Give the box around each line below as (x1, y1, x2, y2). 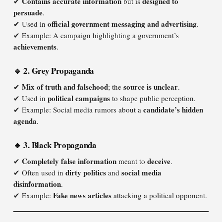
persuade (13, 7, 43, 18)
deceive (147, 156, 170, 166)
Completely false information (22, 156, 116, 166)
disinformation (13, 178, 61, 189)
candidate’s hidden (143, 104, 203, 115)
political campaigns (48, 93, 110, 104)
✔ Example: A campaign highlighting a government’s (13, 30, 179, 40)
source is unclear (123, 81, 178, 92)
